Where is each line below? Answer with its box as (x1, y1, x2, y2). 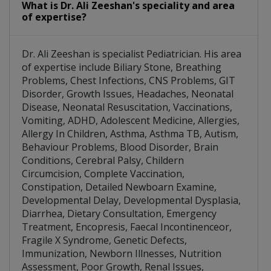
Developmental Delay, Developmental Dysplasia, (22, 194, 241, 207)
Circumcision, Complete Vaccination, (22, 167, 184, 181)
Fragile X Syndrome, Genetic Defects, (22, 233, 187, 247)
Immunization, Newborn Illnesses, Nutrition (22, 247, 221, 261)
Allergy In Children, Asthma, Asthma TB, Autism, (22, 127, 238, 141)
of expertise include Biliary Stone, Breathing (22, 60, 221, 74)
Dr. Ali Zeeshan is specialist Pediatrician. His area (22, 47, 241, 61)
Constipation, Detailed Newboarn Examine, (22, 180, 217, 194)
